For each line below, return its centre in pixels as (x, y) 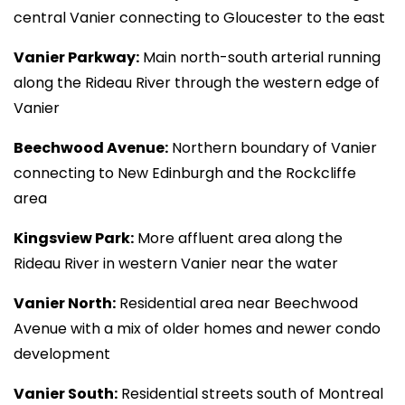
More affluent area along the (238, 238)
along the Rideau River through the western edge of (197, 83)
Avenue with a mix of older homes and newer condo (197, 329)
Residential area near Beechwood (237, 303)
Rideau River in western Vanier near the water (176, 264)
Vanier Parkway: (76, 57)
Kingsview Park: (74, 238)
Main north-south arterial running (260, 57)
